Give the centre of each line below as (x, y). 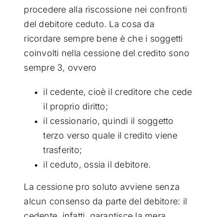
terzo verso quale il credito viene (110, 135)
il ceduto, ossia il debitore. (97, 164)
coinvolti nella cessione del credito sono (107, 53)
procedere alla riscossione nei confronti (105, 9)
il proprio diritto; (76, 106)
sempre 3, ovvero (60, 67)
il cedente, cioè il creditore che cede (118, 92)
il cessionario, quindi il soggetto (108, 121)
